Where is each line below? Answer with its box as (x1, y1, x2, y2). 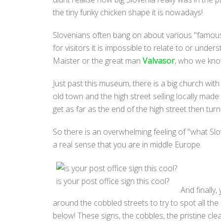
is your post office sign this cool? (56, 175, 169, 186)
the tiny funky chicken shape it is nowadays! (53, 7, 203, 18)
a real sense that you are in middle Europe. (53, 139, 204, 150)
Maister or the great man (53, 55, 143, 66)
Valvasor (143, 55, 175, 66)
